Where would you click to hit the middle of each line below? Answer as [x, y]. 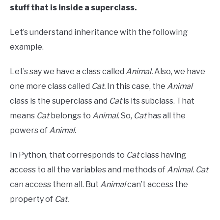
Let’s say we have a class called [68, 72]
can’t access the [157, 185]
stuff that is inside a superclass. [73, 8]
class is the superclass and [59, 101]
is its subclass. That [158, 101]
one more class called [51, 86]
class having [163, 155]
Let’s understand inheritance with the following [99, 32]
